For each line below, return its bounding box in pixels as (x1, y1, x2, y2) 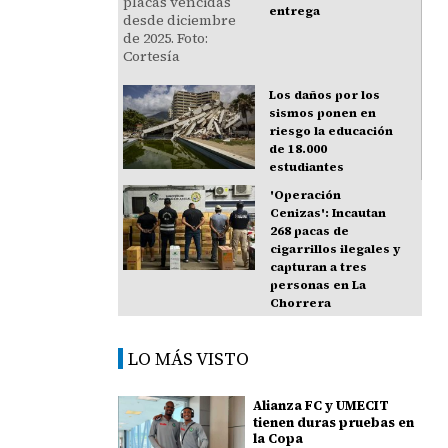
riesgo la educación (269, 123, 394, 140)
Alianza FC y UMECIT (252, 397, 389, 415)
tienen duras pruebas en (252, 414, 414, 432)
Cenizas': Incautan (269, 205, 386, 222)
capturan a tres (269, 259, 367, 276)
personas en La (269, 277, 366, 294)
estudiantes (269, 159, 345, 176)
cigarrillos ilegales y (269, 241, 400, 258)
